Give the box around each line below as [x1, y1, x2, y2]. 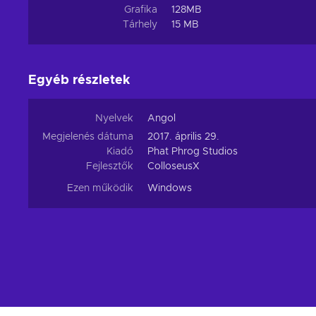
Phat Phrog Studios [147, 147, 238, 157]
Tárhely [123, 20, 157, 30]
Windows [147, 183, 192, 194]
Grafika [124, 5, 157, 16]
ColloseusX [147, 162, 200, 172]
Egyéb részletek [28, 74, 130, 87]
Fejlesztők [86, 162, 133, 172]
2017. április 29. [147, 132, 219, 142]
